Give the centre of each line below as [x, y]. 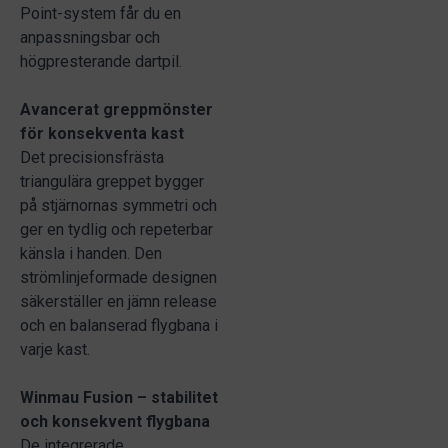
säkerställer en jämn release [118, 301]
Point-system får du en [100, 13]
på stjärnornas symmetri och [118, 205]
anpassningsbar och [90, 37]
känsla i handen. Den [91, 253]
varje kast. [55, 349]
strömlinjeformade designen [118, 277]
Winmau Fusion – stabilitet [119, 397]
